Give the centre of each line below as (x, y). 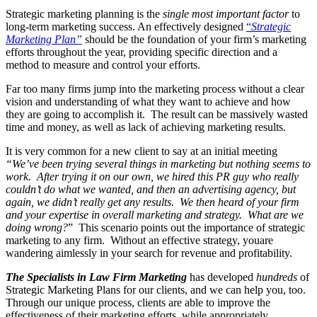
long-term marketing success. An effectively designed (126, 27)
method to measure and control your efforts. (103, 65)
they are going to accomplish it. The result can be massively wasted (157, 115)
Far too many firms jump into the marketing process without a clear (155, 89)
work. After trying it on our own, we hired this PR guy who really (152, 177)
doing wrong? (37, 228)
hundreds (277, 277)
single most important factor (226, 14)
